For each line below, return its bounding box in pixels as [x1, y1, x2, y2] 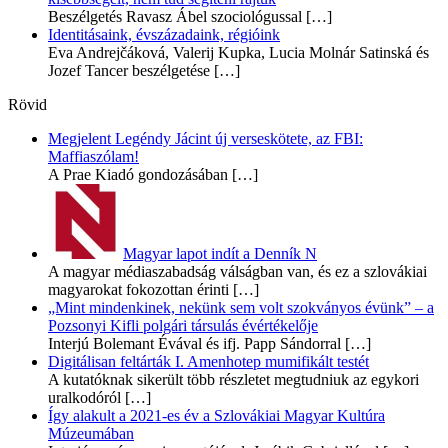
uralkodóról [48, 388, 125, 406]
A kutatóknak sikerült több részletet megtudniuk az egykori [48, 370, 419, 388]
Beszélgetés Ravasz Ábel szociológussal [48, 7, 302, 25]
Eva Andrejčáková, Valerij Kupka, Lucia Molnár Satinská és [48, 43, 429, 61]
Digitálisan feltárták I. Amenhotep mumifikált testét [48, 352, 369, 370]
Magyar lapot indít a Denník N [123, 244, 317, 262]
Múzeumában [48, 424, 134, 442]
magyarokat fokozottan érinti [48, 280, 229, 298]
